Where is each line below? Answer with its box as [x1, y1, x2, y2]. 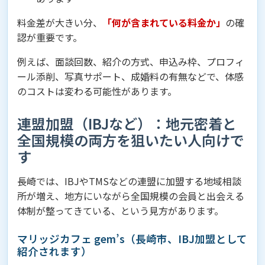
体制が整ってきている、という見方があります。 [17, 203, 224, 218]
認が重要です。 [17, 30, 82, 44]
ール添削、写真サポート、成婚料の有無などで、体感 [17, 69, 244, 83]
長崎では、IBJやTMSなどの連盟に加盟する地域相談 [17, 174, 241, 188]
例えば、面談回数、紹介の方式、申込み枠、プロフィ [17, 54, 244, 69]
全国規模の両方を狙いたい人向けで [17, 130, 244, 150]
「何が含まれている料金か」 [102, 15, 225, 30]
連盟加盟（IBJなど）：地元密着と [17, 113, 237, 134]
